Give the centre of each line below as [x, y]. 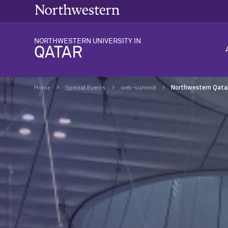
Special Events [86, 87]
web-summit [139, 87]
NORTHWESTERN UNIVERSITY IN [88, 41]
